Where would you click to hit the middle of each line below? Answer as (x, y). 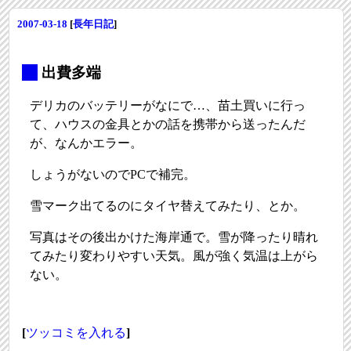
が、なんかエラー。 (87, 143)
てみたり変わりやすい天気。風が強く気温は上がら (174, 256)
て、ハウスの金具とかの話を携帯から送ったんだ (168, 125)
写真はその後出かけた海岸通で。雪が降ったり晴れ (174, 237)
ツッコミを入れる (76, 333)
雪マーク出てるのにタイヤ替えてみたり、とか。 (168, 206)
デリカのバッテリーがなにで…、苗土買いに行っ (168, 106)
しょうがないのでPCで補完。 (113, 175)
